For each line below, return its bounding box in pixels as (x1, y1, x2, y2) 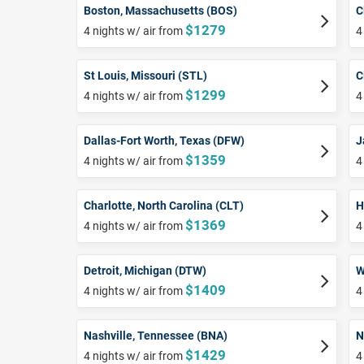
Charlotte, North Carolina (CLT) (84, 199, 244, 213)
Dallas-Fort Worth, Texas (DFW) (84, 134, 245, 148)
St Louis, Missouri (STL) (84, 69, 207, 83)
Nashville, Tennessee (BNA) (84, 329, 227, 343)
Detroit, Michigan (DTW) (84, 264, 206, 278)
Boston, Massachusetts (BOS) (84, 4, 237, 18)
